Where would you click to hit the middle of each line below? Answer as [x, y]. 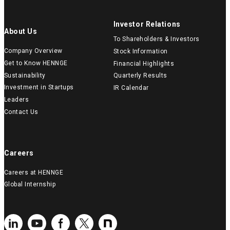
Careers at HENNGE [34, 172]
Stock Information [140, 52]
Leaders [17, 100]
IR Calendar [131, 88]
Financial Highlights [144, 63]
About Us [21, 32]
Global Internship [30, 185]
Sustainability [25, 75]
